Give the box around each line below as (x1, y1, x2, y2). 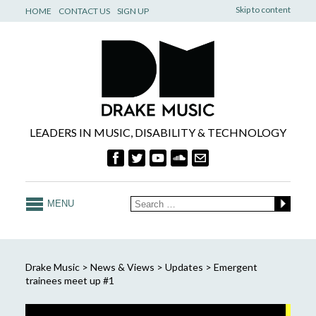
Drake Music (25, 260, 80, 273)
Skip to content (236, 4, 291, 15)
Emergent (213, 260, 257, 273)
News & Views (90, 260, 154, 273)
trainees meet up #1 (25, 274, 114, 286)
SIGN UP (116, 6, 149, 16)
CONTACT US (58, 6, 110, 16)
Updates (164, 260, 203, 273)
